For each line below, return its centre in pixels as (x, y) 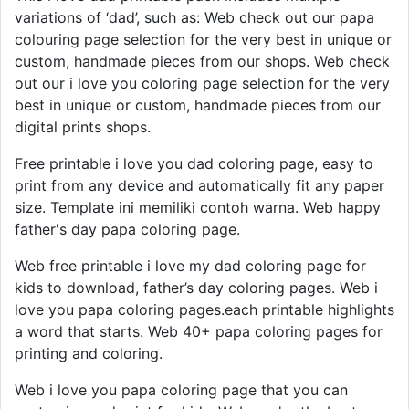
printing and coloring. (89, 353)
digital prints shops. (83, 126)
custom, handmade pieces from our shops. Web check (202, 61)
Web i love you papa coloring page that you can (181, 389)
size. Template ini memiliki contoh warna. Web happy (198, 207)
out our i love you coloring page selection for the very (202, 83)
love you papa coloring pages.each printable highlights (204, 309)
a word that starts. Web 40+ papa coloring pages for (199, 331)
